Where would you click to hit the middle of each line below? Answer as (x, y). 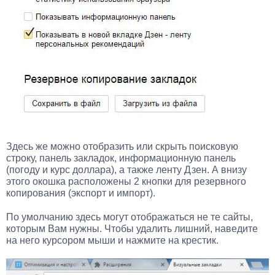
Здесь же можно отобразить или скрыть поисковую (122, 146)
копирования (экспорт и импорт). (81, 193)
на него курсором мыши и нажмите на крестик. (112, 240)
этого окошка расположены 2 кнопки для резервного (126, 181)
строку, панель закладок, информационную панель (121, 158)
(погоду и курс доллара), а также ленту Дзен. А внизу (126, 169)
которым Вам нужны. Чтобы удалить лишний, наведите (132, 228)
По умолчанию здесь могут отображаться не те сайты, (130, 217)
